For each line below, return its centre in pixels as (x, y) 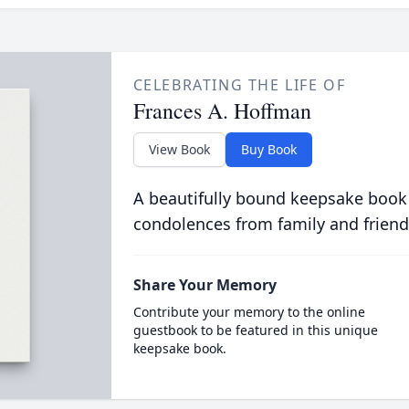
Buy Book (268, 149)
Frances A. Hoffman (222, 110)
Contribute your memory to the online (249, 312)
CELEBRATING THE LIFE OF (239, 85)
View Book (179, 149)
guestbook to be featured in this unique (255, 330)
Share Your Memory (204, 285)
